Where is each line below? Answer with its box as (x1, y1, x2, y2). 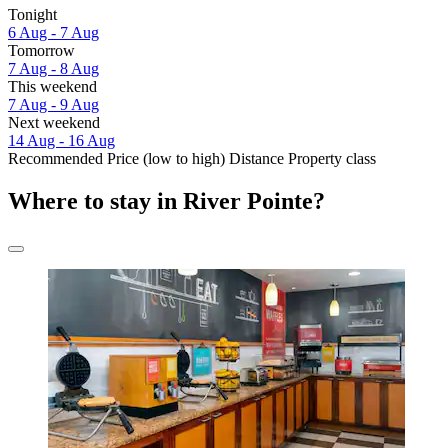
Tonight (8, 6, 57, 24)
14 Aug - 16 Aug (8, 132, 115, 150)
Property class (288, 150, 376, 168)
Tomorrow (8, 42, 75, 60)
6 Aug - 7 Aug (8, 24, 99, 42)
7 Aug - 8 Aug (8, 60, 99, 78)
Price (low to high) (107, 150, 225, 168)
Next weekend (8, 114, 100, 132)
